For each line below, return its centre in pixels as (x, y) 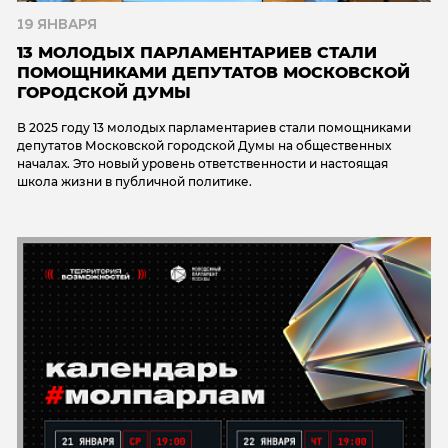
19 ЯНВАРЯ (57, 24)
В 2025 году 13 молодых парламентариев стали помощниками (214, 127)
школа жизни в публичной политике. (134, 181)
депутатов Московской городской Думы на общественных (204, 145)
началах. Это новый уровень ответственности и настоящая (202, 163)
